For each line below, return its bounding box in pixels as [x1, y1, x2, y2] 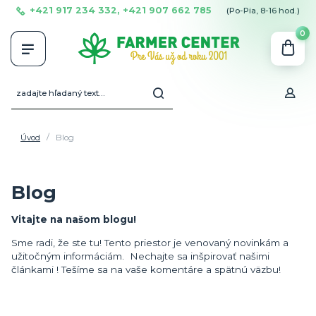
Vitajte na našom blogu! [11, 214, 136, 226]
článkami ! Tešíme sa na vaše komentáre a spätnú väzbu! [11, 263, 281, 275]
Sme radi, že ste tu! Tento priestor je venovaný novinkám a [11, 236, 288, 248]
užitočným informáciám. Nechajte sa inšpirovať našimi [11, 250, 269, 262]
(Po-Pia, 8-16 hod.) [226, 5, 300, 16]
